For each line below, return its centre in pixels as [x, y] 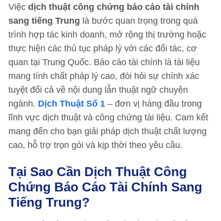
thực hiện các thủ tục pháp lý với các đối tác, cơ [103, 48]
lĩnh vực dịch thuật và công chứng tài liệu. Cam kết [108, 117]
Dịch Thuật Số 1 [72, 104]
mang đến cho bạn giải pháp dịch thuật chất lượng [108, 131]
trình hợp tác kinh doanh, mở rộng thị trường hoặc [107, 35]
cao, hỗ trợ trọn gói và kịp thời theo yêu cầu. [95, 145]
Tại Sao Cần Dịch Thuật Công [98, 172]
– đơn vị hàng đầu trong [153, 104]
